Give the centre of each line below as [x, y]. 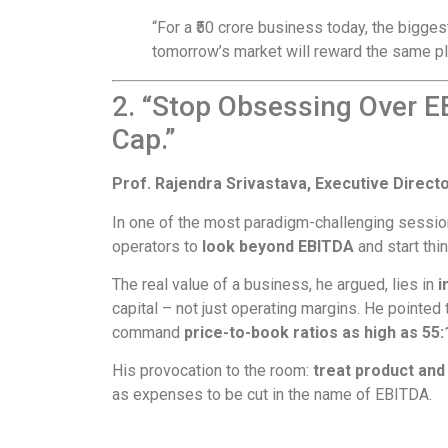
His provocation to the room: [212, 371]
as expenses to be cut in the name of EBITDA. [272, 395]
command [148, 332]
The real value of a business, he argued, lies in [275, 284]
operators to [157, 246]
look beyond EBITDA [278, 246]
